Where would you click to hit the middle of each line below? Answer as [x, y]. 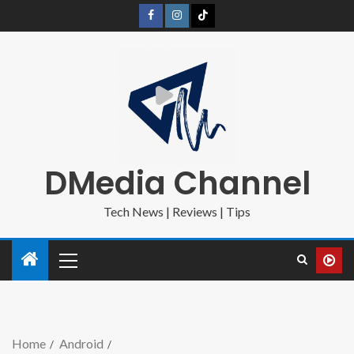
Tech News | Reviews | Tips [177, 211]
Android [81, 343]
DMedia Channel [177, 183]
